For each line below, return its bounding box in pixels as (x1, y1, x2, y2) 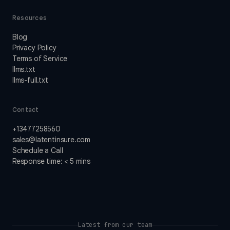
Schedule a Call (12, 146, 63, 156)
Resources (12, 14, 47, 22)
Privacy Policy (12, 43, 56, 53)
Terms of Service (12, 54, 68, 64)
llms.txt (12, 65, 35, 74)
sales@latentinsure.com (12, 135, 91, 145)
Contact (12, 106, 39, 114)
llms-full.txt (12, 75, 48, 85)
